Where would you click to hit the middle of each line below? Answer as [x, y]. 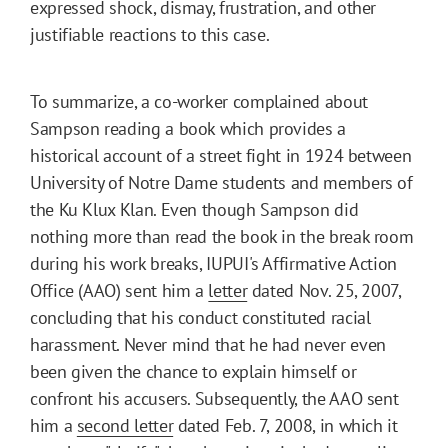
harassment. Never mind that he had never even [208, 344]
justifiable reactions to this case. [150, 34]
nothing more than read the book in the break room [222, 236]
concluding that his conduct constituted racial [200, 317]
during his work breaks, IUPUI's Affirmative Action [214, 263]
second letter [125, 425]
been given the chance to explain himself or [193, 371]
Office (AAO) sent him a [119, 290]
